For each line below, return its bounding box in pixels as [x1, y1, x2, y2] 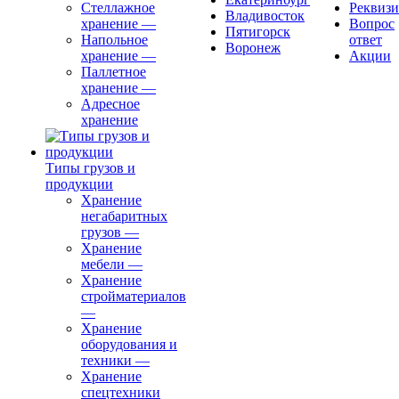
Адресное [81, 96, 140, 112]
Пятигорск [225, 24, 290, 40]
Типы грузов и [45, 160, 135, 176]
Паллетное [81, 64, 146, 80]
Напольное [81, 32, 148, 48]
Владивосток [225, 8, 305, 24]
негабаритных [81, 208, 167, 224]
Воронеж [225, 40, 281, 56]
